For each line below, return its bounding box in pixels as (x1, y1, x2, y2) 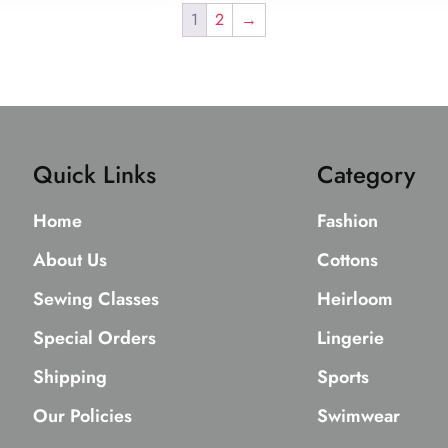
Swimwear (316, 403, 400, 430)
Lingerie (316, 325, 384, 352)
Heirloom (316, 286, 393, 313)
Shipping (33, 364, 108, 391)
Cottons (316, 247, 378, 274)
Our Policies (33, 403, 133, 430)
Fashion (316, 208, 378, 235)
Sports (316, 364, 369, 391)
